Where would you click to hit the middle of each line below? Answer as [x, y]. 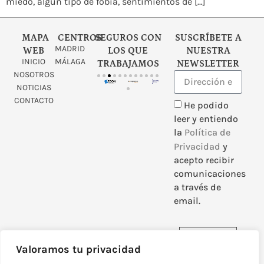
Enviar [208, 239]
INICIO [34, 62]
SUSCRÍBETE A [208, 38]
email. [187, 201]
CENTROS [80, 38]
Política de [208, 133]
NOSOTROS [34, 75]
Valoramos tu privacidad [78, 249]
